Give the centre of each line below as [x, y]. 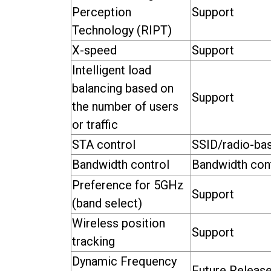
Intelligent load [112, 70]
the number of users [125, 106]
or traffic [95, 124]
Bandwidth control [121, 164]
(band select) [107, 203]
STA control [104, 144]
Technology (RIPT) [122, 30]
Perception [102, 12]
